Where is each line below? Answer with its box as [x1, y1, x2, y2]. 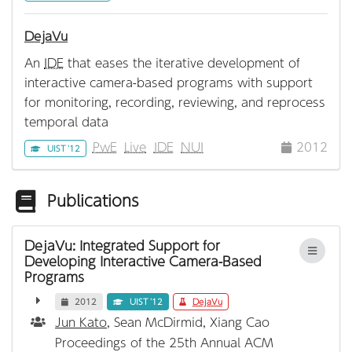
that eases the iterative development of [64, 53, 300, 71]
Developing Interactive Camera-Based [24, 251, 262, 272]
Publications [47, 189, 140, 213]
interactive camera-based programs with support [24, 72, 313, 91]
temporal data [24, 112, 108, 130]
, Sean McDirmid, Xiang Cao [107, 312, 269, 331]
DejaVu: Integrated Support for [24, 236, 220, 256]
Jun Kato [55, 312, 107, 331]
